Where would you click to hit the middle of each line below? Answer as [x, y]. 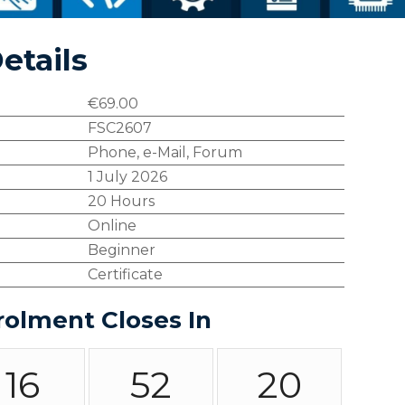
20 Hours [121, 201]
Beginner [121, 250]
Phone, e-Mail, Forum [165, 152]
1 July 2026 [127, 177]
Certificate [125, 274]
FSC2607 [119, 128]
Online [112, 226]
